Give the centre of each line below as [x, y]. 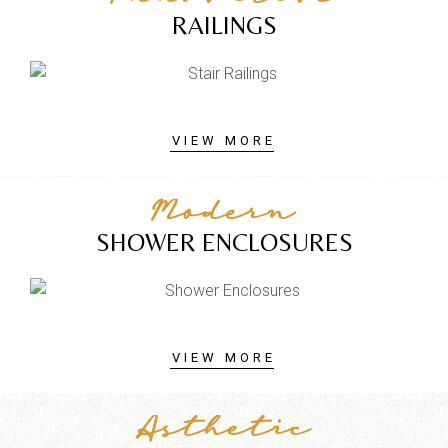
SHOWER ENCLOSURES [224, 242]
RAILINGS [224, 25]
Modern [224, 216]
